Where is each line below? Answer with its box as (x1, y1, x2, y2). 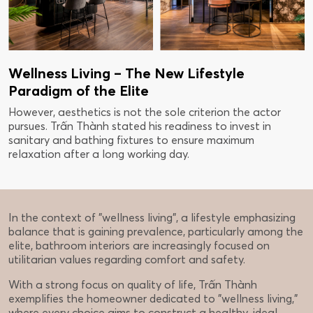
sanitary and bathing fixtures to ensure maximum (8, 132, 254, 147)
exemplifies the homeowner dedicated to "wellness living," (8, 291, 298, 305)
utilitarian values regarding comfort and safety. (8, 252, 245, 266)
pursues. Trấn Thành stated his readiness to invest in (8, 118, 271, 133)
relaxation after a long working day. (8, 146, 189, 161)
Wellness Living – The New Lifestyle (8, 64, 245, 82)
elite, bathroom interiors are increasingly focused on (8, 238, 270, 252)
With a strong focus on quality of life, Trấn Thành (8, 277, 257, 291)
